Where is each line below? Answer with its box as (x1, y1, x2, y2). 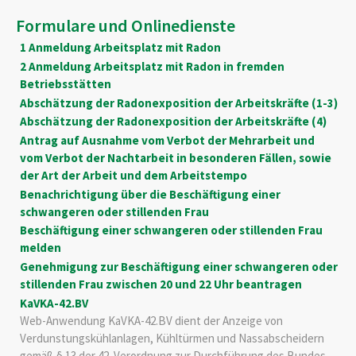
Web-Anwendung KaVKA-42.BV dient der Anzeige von (19, 312, 283, 328)
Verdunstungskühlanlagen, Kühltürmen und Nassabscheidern (19, 330, 324, 346)
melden (19, 240, 61, 256)
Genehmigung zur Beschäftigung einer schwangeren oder (19, 259, 338, 275)
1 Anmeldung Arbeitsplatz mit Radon (19, 40, 221, 56)
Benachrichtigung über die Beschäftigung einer (19, 186, 281, 202)
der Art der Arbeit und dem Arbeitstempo (19, 168, 247, 184)
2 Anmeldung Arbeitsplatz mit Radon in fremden (19, 59, 284, 75)
